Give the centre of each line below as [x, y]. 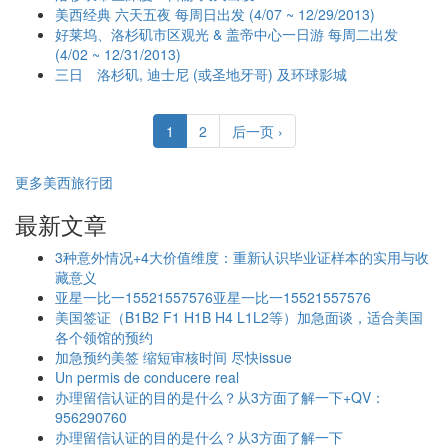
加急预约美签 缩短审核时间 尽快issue [173, 357]
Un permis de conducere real [147, 377]
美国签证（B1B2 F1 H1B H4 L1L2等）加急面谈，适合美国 [239, 317]
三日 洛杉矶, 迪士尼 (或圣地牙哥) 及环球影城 [201, 74]
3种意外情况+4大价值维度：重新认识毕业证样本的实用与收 [242, 257]
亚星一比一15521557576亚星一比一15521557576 [213, 297]
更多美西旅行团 [64, 182]
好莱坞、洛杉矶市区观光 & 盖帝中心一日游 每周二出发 [226, 34]
